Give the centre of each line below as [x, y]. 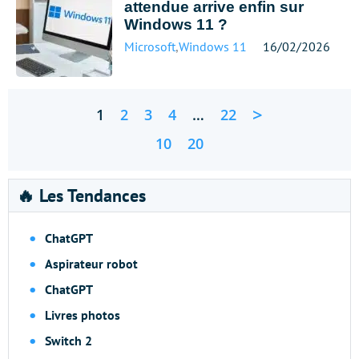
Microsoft [150, 46]
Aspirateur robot [91, 264]
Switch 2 [69, 341]
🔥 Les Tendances [81, 196]
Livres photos [83, 315]
